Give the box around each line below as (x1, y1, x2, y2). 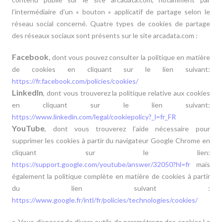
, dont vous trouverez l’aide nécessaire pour (45, 124, 210, 133)
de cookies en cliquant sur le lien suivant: (12, 65, 210, 73)
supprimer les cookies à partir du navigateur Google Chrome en (12, 136, 210, 145)
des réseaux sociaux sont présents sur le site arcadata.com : (12, 31, 198, 40)
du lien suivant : (12, 184, 210, 192)
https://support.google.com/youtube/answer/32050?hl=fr (12, 160, 194, 168)
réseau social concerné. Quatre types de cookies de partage (12, 19, 210, 28)
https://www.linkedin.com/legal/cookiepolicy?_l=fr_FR (12, 112, 178, 121)
